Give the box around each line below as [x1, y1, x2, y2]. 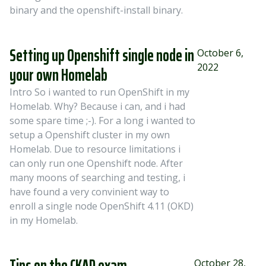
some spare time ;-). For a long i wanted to [9, 114, 195, 127]
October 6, [197, 46, 244, 59]
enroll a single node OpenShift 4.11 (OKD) [9, 199, 194, 213]
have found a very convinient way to [9, 185, 169, 198]
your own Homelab [9, 62, 107, 88]
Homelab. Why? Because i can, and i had [9, 100, 185, 113]
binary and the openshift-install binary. [9, 4, 183, 17]
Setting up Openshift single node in [9, 42, 194, 68]
